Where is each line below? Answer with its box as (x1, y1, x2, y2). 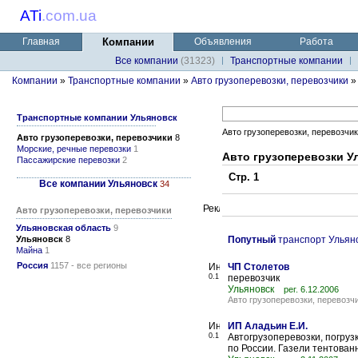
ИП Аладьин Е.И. (228, 320, 308, 332)
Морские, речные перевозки (17, 144, 131, 153)
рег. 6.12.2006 (284, 284, 339, 294)
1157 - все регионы (48, 261, 127, 270)
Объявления (194, 36, 252, 47)
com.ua (46, 7, 97, 24)
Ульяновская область (16, 223, 111, 233)
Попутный (228, 234, 276, 245)
